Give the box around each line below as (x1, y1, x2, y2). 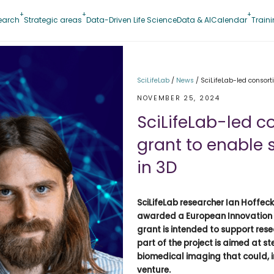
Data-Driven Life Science (86, 14, 177, 25)
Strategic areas (23, 14, 82, 25)
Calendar (210, 14, 247, 25)
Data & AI (176, 14, 211, 25)
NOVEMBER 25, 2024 (137, 93, 220, 103)
